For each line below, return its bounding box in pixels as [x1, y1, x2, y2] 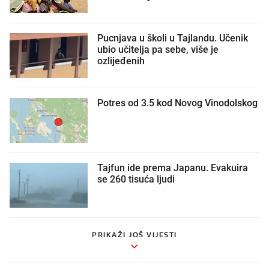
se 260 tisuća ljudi [97, 174, 175, 185]
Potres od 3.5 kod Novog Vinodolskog [97, 97, 258, 109]
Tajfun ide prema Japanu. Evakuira [97, 162, 248, 174]
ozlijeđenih [97, 55, 145, 67]
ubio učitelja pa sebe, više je [97, 44, 219, 55]
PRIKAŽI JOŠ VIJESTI [92, 229, 177, 239]
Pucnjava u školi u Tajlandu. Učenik [97, 32, 248, 44]
